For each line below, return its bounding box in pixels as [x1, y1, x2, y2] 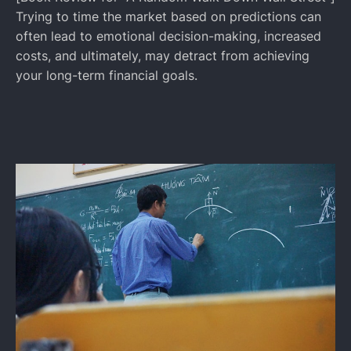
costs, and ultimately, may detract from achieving [16, 48, 309, 63]
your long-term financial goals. [16, 67, 197, 83]
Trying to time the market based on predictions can [16, 9, 321, 24]
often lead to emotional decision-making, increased [16, 28, 321, 44]
